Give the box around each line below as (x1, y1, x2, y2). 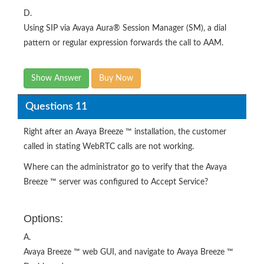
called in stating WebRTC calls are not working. (24, 143, 194, 151)
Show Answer (31, 74, 81, 82)
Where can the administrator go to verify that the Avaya (24, 163, 227, 171)
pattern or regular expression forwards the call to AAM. (24, 39, 223, 47)
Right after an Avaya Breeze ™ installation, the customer (24, 128, 226, 136)
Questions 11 (25, 101, 87, 112)
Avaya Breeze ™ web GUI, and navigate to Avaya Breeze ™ (24, 248, 233, 256)
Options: (24, 213, 63, 225)
